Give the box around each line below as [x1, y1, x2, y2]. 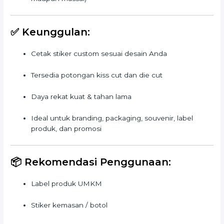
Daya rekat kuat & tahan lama [31, 92, 132, 100]
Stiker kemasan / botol [31, 200, 108, 209]
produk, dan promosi [31, 124, 102, 132]
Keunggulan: [22, 26, 90, 38]
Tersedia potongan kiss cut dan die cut [31, 70, 163, 79]
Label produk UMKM [31, 179, 102, 188]
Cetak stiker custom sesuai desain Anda [31, 49, 167, 58]
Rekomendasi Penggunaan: [24, 156, 171, 168]
